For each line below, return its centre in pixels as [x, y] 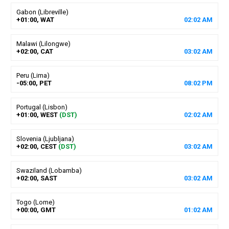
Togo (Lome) [35, 202]
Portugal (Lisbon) [42, 107]
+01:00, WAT [35, 19]
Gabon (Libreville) [42, 12]
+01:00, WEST [37, 114]
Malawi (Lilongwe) [43, 43]
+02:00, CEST [36, 146]
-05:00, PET [34, 83]
